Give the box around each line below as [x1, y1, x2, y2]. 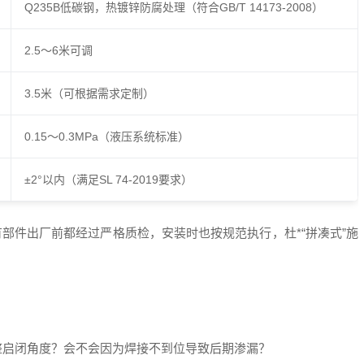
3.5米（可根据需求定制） [24, 86, 154, 100]
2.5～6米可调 [24, 43, 93, 57]
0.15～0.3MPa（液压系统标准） [24, 129, 189, 143]
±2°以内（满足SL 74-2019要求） [24, 172, 193, 186]
